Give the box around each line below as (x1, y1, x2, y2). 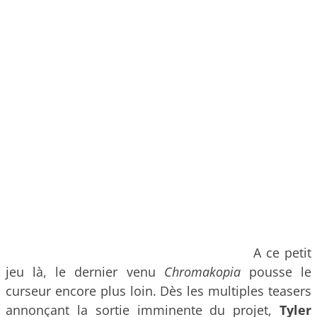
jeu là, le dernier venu (6, 263, 164, 280)
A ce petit (253, 243, 311, 261)
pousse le (240, 263, 312, 280)
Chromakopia (163, 263, 241, 280)
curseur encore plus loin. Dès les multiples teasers (6, 282, 311, 299)
